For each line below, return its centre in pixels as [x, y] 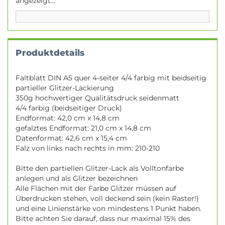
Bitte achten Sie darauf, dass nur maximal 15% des [103, 218]
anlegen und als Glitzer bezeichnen [77, 178]
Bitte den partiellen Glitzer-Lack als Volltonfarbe [100, 168]
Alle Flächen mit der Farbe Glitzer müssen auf [96, 188]
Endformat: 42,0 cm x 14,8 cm [68, 118]
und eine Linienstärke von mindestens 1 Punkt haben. [108, 208]
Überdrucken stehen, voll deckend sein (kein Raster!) [107, 198]
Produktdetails [50, 53]
